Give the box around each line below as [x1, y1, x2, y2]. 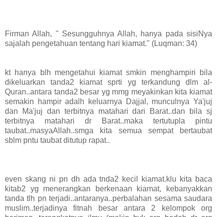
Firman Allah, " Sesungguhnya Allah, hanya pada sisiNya [5, 30, 212, 38]
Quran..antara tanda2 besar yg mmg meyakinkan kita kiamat [5, 88, 212, 96]
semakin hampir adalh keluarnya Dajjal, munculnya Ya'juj [5, 97, 212, 106]
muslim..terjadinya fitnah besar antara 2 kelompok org [5, 204, 212, 213]
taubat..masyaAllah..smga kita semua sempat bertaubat [5, 126, 212, 135]
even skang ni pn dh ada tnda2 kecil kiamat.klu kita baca [5, 175, 212, 184]
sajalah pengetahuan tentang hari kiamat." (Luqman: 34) [5, 39, 197, 48]
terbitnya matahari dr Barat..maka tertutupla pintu [5, 117, 212, 125]
